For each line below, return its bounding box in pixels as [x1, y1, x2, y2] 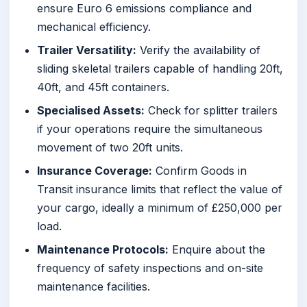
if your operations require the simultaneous [37, 122, 262, 136]
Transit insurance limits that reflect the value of [37, 182, 282, 197]
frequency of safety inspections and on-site [37, 261, 263, 275]
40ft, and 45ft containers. [37, 79, 169, 94]
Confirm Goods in [152, 164, 247, 178]
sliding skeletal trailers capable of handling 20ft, [37, 61, 283, 75]
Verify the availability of [136, 42, 260, 57]
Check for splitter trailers [145, 103, 278, 118]
